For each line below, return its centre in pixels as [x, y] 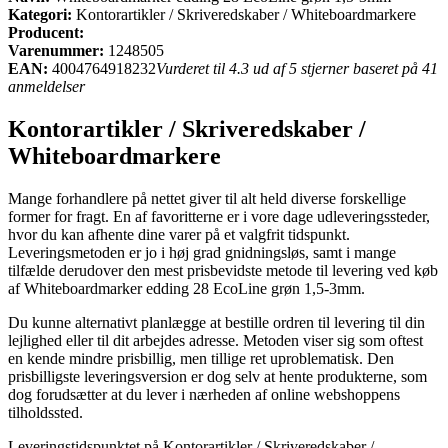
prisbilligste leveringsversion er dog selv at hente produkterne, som [217, 376]
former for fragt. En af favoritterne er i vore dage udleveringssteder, [219, 216]
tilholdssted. [45, 412]
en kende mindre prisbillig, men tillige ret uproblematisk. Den [201, 358]
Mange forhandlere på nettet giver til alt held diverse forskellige [207, 198]
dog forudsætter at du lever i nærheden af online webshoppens [204, 394]
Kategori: [40, 14]
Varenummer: [56, 50]
